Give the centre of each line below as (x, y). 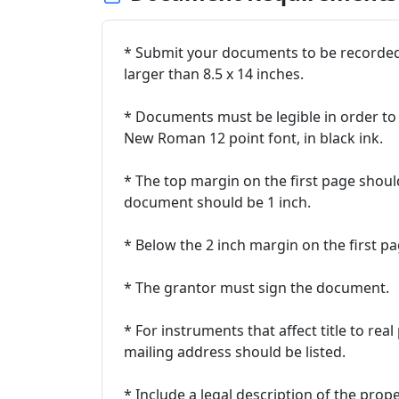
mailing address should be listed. (235, 352)
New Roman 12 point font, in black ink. (253, 138)
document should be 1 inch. (217, 202)
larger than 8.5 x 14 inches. (214, 74)
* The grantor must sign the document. (256, 288)
